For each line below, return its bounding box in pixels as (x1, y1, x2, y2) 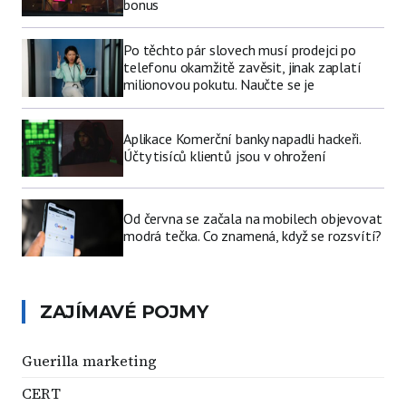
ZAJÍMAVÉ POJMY (40, 300, 208, 323)
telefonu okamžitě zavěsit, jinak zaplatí (123, 58, 362, 77)
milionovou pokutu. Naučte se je (123, 75, 315, 94)
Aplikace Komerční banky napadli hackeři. (123, 130, 361, 149)
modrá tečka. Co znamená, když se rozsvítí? (123, 227, 382, 246)
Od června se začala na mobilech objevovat (123, 209, 382, 228)
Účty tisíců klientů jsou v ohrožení (123, 147, 326, 166)
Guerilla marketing (22, 351, 157, 372)
